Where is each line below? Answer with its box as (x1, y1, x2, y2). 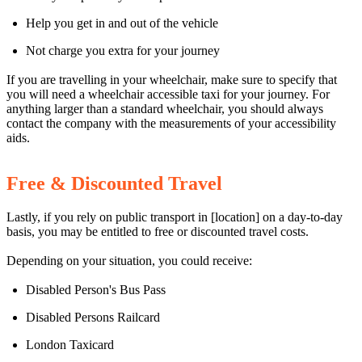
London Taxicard (26, 337, 114, 351)
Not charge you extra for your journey (26, 44, 220, 58)
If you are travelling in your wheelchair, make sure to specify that (6, 72, 337, 86)
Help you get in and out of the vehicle (26, 16, 218, 31)
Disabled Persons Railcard (26, 309, 160, 324)
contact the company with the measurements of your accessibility (6, 116, 336, 130)
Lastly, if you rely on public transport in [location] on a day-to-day (6, 210, 343, 225)
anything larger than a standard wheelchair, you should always (6, 101, 323, 116)
